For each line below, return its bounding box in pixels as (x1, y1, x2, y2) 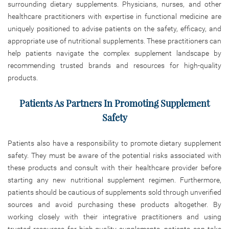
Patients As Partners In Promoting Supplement (19, 97, 210, 109)
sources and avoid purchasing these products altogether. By (8, 200, 221, 209)
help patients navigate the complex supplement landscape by (8, 49, 221, 57)
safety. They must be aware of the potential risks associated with (8, 151, 221, 159)
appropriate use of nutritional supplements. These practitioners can (8, 36, 221, 45)
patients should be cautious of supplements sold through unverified (8, 188, 221, 196)
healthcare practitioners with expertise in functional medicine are (8, 12, 221, 20)
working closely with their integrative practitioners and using (8, 212, 221, 221)
